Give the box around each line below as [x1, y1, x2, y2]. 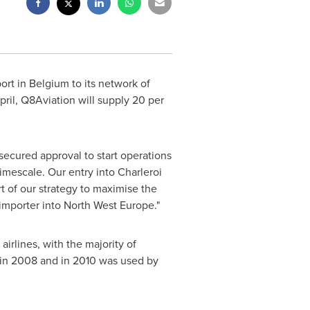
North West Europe [63, 197, 154, 212]
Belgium [28, 75, 69, 91]
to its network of [69, 75, 150, 91]
